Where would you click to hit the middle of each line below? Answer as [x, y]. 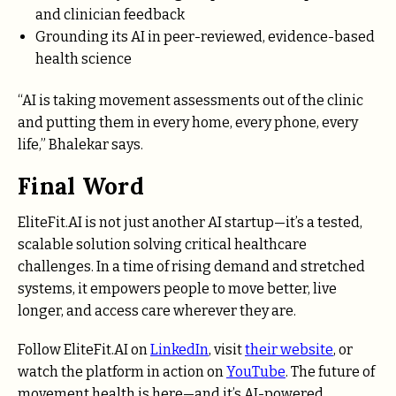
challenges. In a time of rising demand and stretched [191, 266]
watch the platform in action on [122, 371]
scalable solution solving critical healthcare [162, 244]
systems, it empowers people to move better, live [177, 288]
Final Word [81, 187]
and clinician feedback [110, 14]
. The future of [330, 371]
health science [84, 58]
